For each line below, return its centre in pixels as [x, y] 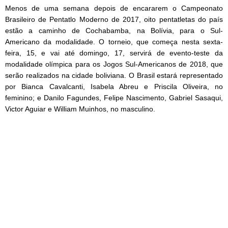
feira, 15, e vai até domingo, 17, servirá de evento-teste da [114, 53]
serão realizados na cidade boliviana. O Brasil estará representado [114, 76]
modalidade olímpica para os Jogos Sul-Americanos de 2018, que [114, 64]
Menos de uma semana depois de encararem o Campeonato [114, 8]
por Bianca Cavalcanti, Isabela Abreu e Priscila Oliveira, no [114, 87]
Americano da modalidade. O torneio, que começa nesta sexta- [114, 42]
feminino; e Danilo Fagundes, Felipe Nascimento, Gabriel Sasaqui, [114, 98]
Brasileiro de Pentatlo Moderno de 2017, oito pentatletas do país [114, 20]
